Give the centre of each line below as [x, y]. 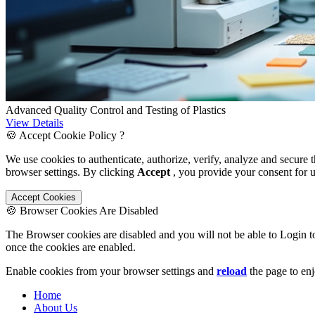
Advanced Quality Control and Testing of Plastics [116, 110]
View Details [34, 122]
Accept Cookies [44, 197]
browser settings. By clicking [71, 172]
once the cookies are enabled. [71, 247]
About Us [56, 307]
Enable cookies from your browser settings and [111, 271]
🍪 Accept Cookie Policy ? [65, 135]
